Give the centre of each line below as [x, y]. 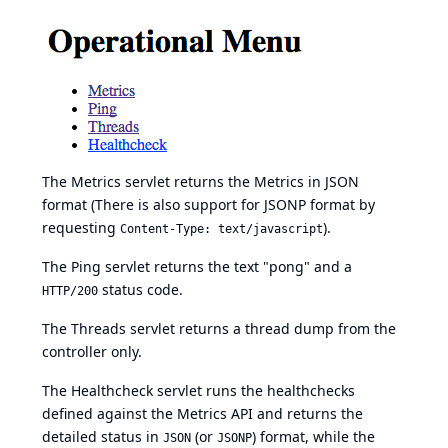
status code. [140, 290]
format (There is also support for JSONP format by [208, 205]
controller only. [92, 352]
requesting [81, 228]
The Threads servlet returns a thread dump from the [219, 329]
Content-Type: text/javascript [221, 229]
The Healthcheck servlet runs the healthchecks [198, 391]
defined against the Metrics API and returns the [202, 414]
